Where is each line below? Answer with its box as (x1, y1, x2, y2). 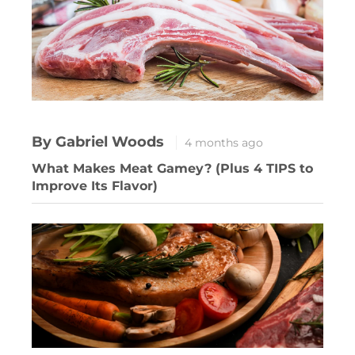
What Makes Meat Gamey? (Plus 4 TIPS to (32, 161, 313, 177)
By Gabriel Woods (32, 133, 168, 151)
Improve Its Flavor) (32, 178, 158, 194)
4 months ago (185, 136, 263, 151)
